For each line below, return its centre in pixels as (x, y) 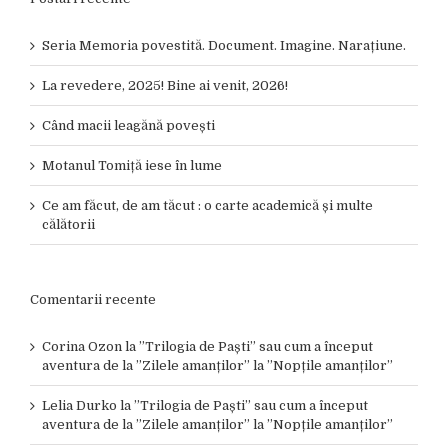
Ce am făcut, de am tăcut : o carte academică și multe (207, 205)
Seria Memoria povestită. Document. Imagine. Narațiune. (224, 45)
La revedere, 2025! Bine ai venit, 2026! (165, 85)
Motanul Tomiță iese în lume (132, 165)
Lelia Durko (79, 405)
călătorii (68, 224)
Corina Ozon (82, 346)
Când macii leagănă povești (128, 125)
